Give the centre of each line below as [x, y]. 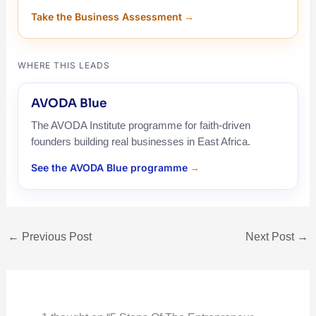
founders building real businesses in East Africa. [140, 142]
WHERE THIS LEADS [63, 66]
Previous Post [55, 237]
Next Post [272, 237]
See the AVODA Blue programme [109, 168]
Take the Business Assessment [106, 17]
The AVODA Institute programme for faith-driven [140, 126]
